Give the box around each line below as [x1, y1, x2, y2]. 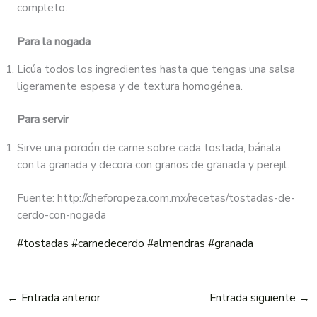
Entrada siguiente [209, 290, 299, 306]
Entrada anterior [18, 290, 101, 306]
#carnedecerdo [71, 235, 144, 250]
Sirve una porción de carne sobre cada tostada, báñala [16, 139, 281, 155]
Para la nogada [16, 33, 91, 49]
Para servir [16, 112, 69, 127]
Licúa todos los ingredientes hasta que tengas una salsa [16, 62, 295, 77]
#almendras [146, 235, 205, 250]
